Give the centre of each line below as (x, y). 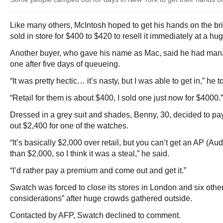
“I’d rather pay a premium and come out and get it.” (98, 170)
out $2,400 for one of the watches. (69, 126)
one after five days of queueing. (65, 64)
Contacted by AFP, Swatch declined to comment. (95, 215)
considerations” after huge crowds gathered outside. (101, 198)
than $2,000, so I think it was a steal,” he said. (90, 154)
